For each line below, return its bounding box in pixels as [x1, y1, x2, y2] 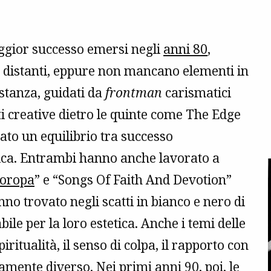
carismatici [162, 84, 231, 102]
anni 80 [163, 41, 207, 58]
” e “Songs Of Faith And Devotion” [34, 171, 232, 189]
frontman [105, 84, 162, 102]
